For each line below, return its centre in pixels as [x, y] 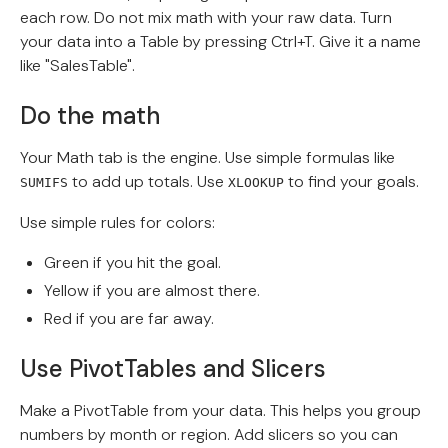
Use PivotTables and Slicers [173, 369]
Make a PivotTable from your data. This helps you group [220, 411]
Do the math [90, 116]
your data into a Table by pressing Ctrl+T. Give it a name [220, 42]
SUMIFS [44, 183]
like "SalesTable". [77, 66]
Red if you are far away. [129, 319]
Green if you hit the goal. [132, 263]
